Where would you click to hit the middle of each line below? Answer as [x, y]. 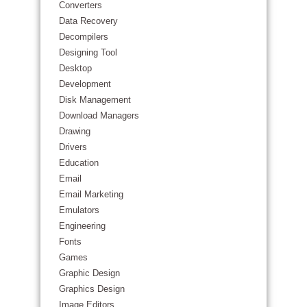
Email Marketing [91, 194]
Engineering [82, 226]
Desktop [75, 68]
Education [79, 163]
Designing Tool [88, 52]
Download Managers [99, 115]
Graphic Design [89, 273]
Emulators [79, 210]
